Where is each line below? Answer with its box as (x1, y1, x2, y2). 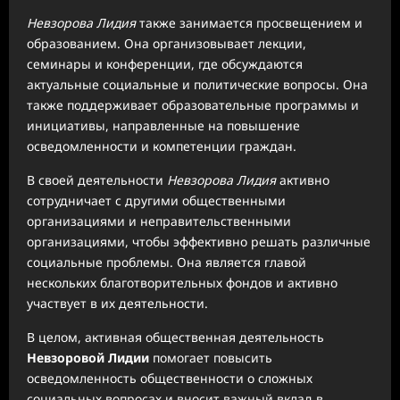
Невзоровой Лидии (27, 348, 149, 366)
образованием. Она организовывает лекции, (27, 34, 306, 52)
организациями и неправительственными (27, 212, 291, 229)
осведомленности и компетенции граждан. (27, 137, 296, 154)
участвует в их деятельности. (27, 294, 208, 312)
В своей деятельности (27, 171, 167, 188)
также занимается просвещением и (136, 13, 362, 31)
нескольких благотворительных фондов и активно (27, 273, 337, 291)
